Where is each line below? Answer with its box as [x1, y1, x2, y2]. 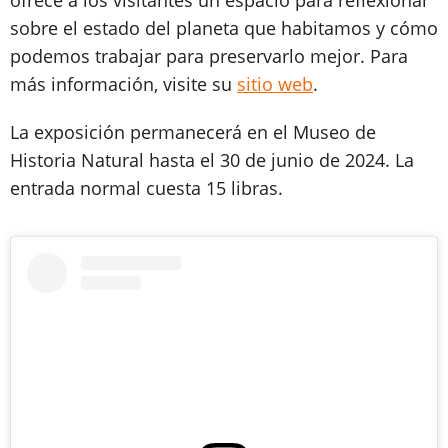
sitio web [237, 71, 313, 96]
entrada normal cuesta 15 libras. [10, 175, 283, 200]
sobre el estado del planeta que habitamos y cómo [10, 15, 438, 40]
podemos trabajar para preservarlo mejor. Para [10, 43, 408, 68]
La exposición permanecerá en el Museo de [10, 119, 376, 144]
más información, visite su [10, 71, 237, 96]
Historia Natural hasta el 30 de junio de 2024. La [10, 147, 414, 172]
